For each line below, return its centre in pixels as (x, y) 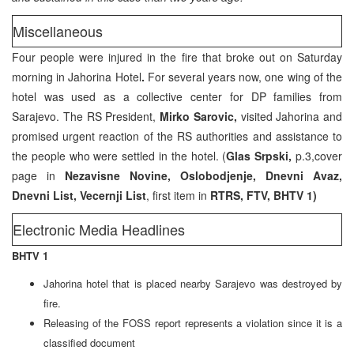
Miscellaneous (58, 30)
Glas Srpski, (261, 155)
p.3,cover (319, 155)
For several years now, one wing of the (245, 76)
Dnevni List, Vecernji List (79, 195)
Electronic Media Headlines (101, 229)
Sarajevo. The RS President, (86, 116)
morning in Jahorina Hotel (77, 76)
